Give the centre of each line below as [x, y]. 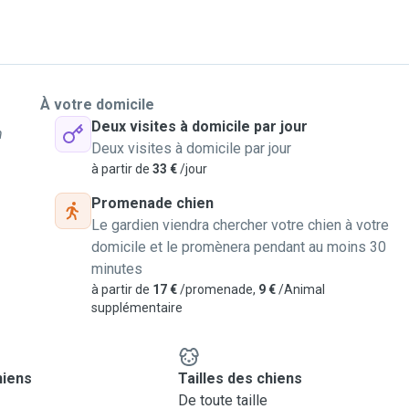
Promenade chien [152, 203]
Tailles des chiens [240, 378]
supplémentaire [137, 308]
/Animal [300, 289]
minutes [117, 269]
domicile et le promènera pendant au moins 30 [239, 247]
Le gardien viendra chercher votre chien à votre [240, 225]
